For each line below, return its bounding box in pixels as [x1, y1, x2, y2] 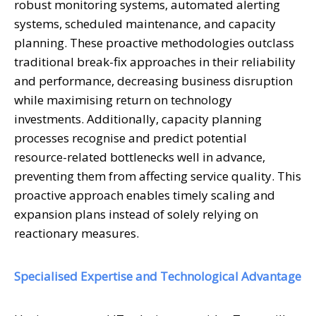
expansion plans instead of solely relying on [14, 205, 258, 222]
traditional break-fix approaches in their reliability [14, 53, 296, 70]
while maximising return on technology [14, 91, 238, 108]
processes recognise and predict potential [14, 129, 247, 146]
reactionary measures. [14, 224, 139, 241]
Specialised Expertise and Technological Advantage [14, 267, 301, 284]
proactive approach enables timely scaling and [14, 186, 275, 203]
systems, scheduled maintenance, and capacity [14, 15, 276, 32]
